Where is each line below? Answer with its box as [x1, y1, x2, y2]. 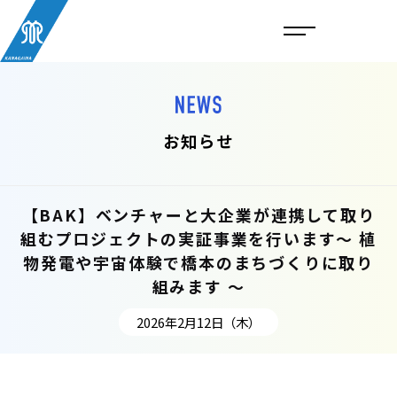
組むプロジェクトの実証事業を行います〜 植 [20, 227, 377, 250]
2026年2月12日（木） [136, 312, 261, 331]
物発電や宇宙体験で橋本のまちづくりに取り [23, 251, 374, 274]
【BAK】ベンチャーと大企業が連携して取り [21, 203, 376, 226]
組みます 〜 [152, 275, 245, 298]
